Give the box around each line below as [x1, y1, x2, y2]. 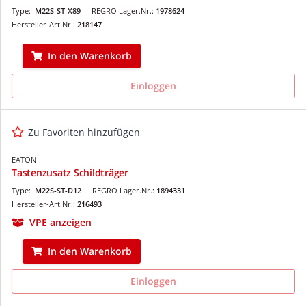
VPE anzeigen [29, 215, 92, 229]
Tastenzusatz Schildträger [12, 165, 128, 179]
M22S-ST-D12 [35, 184, 81, 195]
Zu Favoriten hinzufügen [28, 125, 140, 139]
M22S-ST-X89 [35, 5, 81, 16]
